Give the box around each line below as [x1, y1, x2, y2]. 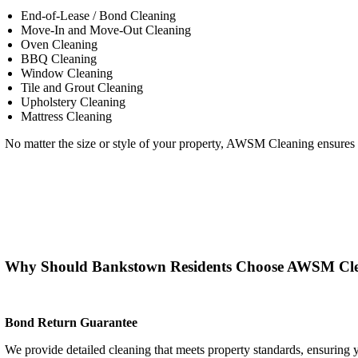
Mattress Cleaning [21, 109, 113, 123]
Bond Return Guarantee [5, 316, 145, 329]
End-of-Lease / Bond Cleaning [21, 9, 177, 22]
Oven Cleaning [21, 38, 98, 51]
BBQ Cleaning [21, 52, 97, 66]
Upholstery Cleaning [21, 95, 126, 109]
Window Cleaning [21, 66, 113, 80]
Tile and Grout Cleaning [21, 81, 144, 94]
